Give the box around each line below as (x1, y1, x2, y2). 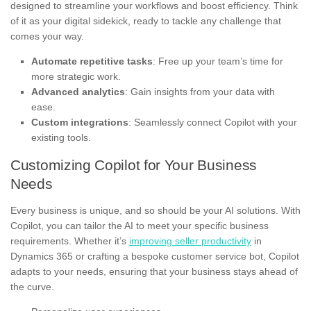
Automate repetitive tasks (31, 55, 153, 67)
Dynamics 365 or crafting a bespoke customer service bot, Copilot (10, 250, 299, 262)
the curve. (10, 280, 54, 292)
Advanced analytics (31, 85, 125, 97)
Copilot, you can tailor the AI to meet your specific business (10, 219, 269, 231)
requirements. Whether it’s (10, 235, 129, 246)
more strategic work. (31, 70, 121, 82)
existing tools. (31, 131, 91, 143)
